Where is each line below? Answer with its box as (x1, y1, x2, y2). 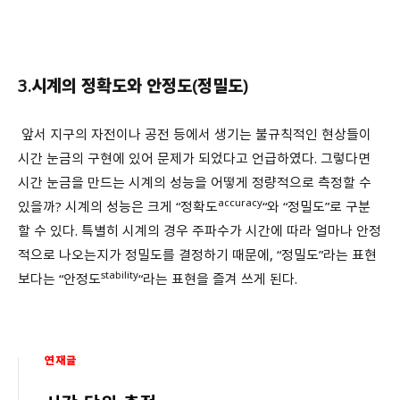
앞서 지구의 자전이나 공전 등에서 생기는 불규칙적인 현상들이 (18, 124, 371, 143)
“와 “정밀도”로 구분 (262, 196, 371, 215)
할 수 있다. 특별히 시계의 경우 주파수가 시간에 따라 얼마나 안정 (18, 221, 381, 239)
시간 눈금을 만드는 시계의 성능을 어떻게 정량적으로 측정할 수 (18, 172, 371, 191)
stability (101, 268, 138, 282)
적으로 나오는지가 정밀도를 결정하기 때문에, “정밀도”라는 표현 (18, 245, 377, 263)
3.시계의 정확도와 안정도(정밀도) (18, 73, 247, 96)
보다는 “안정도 (18, 269, 101, 287)
